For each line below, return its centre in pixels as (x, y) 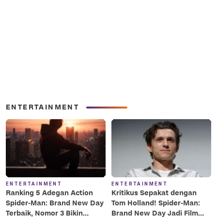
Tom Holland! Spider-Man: (156, 203)
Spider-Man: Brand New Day (55, 203)
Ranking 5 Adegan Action (49, 193)
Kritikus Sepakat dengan (154, 193)
